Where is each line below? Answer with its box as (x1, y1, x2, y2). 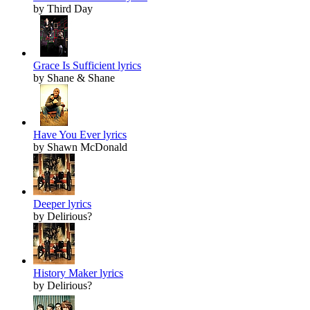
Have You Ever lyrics (33, 129, 127, 141)
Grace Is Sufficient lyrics (33, 60, 141, 72)
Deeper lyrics (33, 198, 91, 210)
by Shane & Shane (33, 72, 115, 84)
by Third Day (33, 3, 93, 15)
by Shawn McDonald (33, 141, 127, 154)
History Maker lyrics (33, 267, 123, 280)
